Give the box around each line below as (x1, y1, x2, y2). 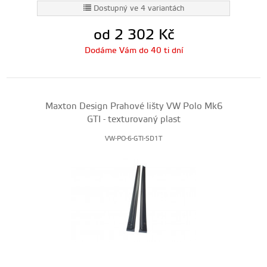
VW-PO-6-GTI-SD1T (105, 135, 162, 143)
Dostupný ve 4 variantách (93, 4, 184, 13)
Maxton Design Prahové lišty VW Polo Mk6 (45, 101, 222, 112)
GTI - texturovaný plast (86, 114, 181, 125)
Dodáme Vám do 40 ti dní (84, 45, 183, 56)
